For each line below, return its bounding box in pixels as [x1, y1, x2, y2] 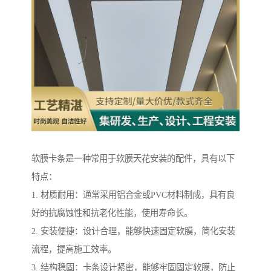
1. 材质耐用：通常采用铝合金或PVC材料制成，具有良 [31, 189, 235, 200]
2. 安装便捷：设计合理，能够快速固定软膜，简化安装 [31, 226, 235, 236]
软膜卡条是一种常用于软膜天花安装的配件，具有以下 [31, 153, 235, 163]
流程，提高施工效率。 [31, 244, 116, 254]
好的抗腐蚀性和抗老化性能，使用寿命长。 [31, 207, 192, 218]
